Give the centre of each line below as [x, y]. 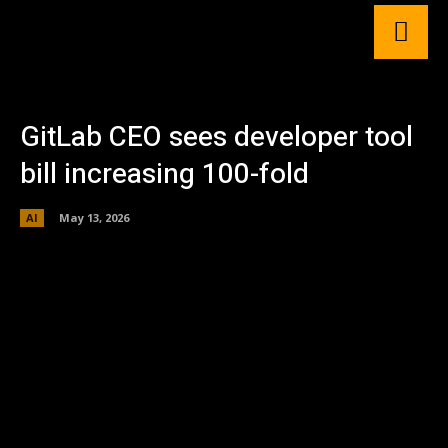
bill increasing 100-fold [164, 174]
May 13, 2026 [94, 217]
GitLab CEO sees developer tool [216, 137]
